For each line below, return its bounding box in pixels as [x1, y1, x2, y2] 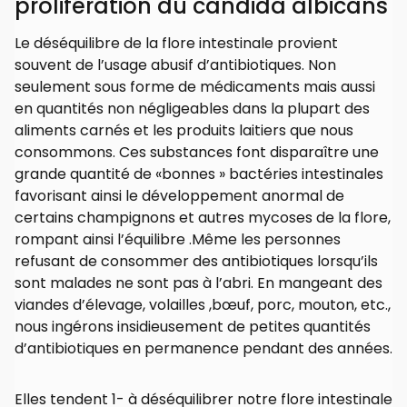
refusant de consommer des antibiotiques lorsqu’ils [15, 251, 378, 273]
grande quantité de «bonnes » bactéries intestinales [15, 164, 383, 185]
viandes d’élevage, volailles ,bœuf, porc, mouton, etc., [15, 294, 391, 316]
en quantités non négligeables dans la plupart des [15, 98, 370, 120]
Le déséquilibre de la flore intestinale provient [15, 33, 338, 55]
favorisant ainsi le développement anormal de [15, 185, 344, 207]
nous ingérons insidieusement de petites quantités [15, 316, 371, 338]
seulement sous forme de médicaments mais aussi [15, 76, 375, 98]
